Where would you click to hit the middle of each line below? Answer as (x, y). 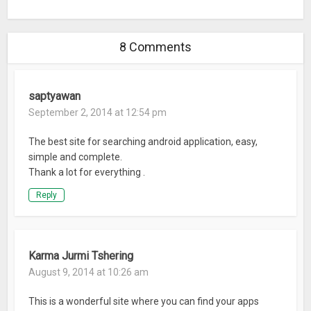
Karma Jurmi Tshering (81, 256)
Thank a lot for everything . (87, 173)
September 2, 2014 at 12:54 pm (98, 113)
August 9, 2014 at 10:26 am (89, 272)
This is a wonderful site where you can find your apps (144, 302)
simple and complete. (76, 157)
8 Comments (155, 47)
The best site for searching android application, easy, (143, 142)
